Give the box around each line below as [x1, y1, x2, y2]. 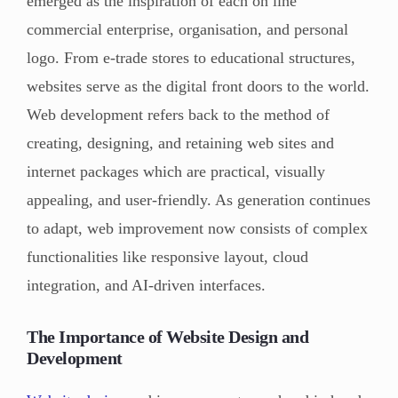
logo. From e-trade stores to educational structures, [27, 48, 355, 67]
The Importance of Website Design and [27, 326, 308, 346]
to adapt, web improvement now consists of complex [27, 219, 368, 237]
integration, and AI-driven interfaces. [27, 275, 266, 294]
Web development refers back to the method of [27, 105, 330, 123]
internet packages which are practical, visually [27, 162, 325, 180]
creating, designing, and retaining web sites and [27, 133, 334, 152]
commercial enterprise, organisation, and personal [27, 20, 348, 38]
